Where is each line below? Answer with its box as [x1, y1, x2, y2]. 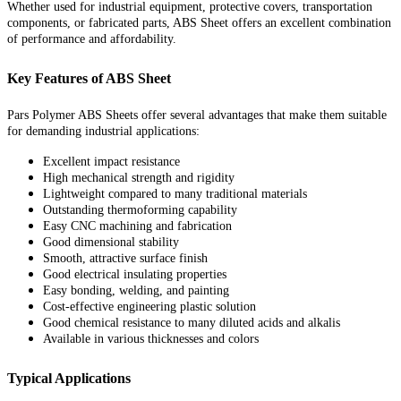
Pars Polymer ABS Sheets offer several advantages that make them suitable [7, 107, 387, 122]
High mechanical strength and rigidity [43, 170, 235, 184]
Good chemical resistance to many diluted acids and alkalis [43, 315, 340, 329]
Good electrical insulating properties [43, 267, 226, 281]
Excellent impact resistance [43, 154, 180, 168]
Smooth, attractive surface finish [43, 251, 208, 265]
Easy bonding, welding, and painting [43, 283, 229, 297]
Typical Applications [7, 370, 131, 386]
